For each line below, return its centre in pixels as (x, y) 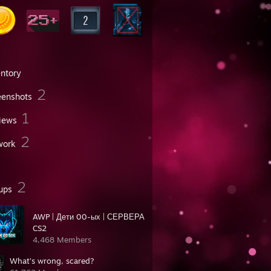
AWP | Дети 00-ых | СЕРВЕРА (89, 217)
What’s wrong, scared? (52, 261)
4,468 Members (62, 240)
